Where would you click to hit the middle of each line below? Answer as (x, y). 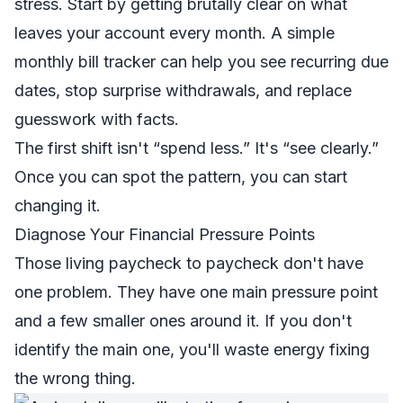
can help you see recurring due (272, 62)
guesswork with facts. (97, 119)
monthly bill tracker (85, 62)
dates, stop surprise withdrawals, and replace (183, 90)
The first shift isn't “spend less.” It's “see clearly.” (197, 148)
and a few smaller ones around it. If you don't (183, 321)
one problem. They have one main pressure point (196, 292)
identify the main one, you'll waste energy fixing (192, 349)
